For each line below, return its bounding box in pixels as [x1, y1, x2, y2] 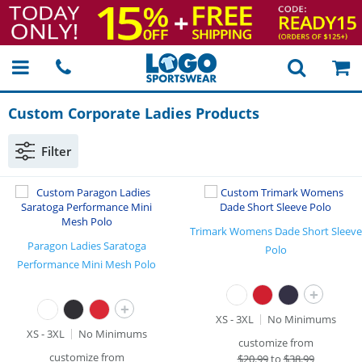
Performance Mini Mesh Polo [17, 257, 156, 271]
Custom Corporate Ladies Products [8, 103, 259, 123]
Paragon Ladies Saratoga [27, 238, 146, 253]
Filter [41, 143, 71, 159]
